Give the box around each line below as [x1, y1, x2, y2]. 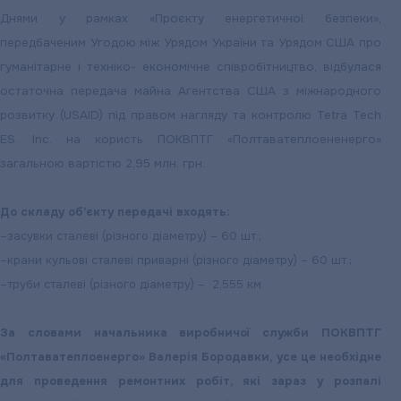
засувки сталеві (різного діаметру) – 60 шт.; [7, 228, 261, 243]
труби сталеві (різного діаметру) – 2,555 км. [7, 277, 264, 292]
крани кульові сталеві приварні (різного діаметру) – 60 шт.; [7, 252, 352, 268]
